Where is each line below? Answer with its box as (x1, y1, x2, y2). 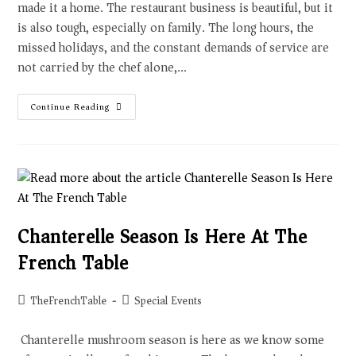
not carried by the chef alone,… (17, 56, 188, 79)
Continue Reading (31, 99, 110, 114)
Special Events (134, 291, 203, 311)
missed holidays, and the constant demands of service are (17, 37, 330, 59)
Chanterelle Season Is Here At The (17, 220, 308, 253)
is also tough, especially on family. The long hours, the (17, 17, 315, 39)
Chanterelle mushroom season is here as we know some (17, 329, 325, 351)
